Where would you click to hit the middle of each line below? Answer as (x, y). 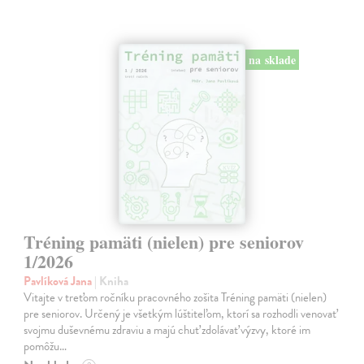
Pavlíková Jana (59, 282)
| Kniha (112, 282)
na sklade (272, 59)
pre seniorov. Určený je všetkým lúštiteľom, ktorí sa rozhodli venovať (180, 314)
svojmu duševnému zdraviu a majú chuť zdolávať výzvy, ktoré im (167, 330)
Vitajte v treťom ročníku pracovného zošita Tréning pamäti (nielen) (175, 298)
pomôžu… (45, 347)
